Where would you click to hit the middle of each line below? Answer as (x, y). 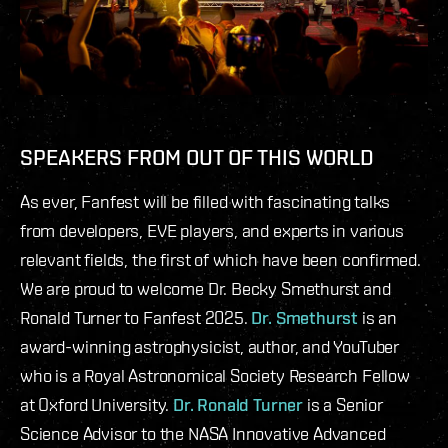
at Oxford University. (97, 405)
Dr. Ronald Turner (238, 405)
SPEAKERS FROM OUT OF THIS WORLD (199, 157)
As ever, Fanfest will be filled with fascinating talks (205, 202)
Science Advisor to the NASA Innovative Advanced (203, 434)
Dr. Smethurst (305, 318)
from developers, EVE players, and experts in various (212, 231)
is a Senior (343, 405)
